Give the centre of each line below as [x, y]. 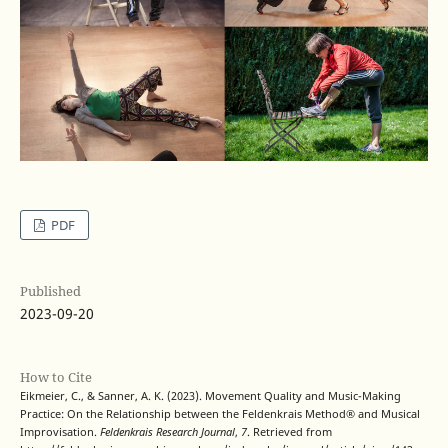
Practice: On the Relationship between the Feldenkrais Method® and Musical [219, 413]
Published [50, 290]
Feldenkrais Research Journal [167, 431]
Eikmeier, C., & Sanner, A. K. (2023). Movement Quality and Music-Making [210, 395]
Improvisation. [59, 431]
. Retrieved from [289, 431]
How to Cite [55, 376]
